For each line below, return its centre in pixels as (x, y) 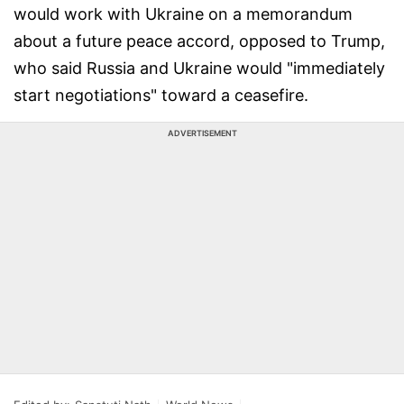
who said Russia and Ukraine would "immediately (199, 68)
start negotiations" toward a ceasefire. (161, 95)
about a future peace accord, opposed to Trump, (199, 41)
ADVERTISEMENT (202, 133)
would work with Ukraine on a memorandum (183, 14)
